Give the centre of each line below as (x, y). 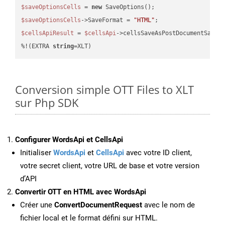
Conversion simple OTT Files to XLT (104, 90)
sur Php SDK (47, 103)
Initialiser (37, 153)
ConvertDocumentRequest (98, 205)
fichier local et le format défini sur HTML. (89, 218)
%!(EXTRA (37, 46)
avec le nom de (168, 205)
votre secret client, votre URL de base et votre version (110, 166)
